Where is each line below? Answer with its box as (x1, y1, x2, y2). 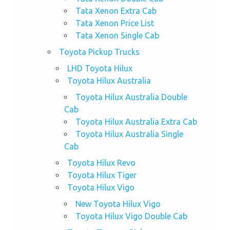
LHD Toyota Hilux (67, 64, 132, 73)
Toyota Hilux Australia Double (75, 92, 187, 102)
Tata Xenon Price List (75, 18, 154, 28)
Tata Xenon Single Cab (75, 31, 159, 41)
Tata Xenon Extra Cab (75, 6, 157, 16)
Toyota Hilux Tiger (67, 170, 137, 180)
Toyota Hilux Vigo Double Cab (75, 212, 187, 221)
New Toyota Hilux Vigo (75, 199, 161, 209)
